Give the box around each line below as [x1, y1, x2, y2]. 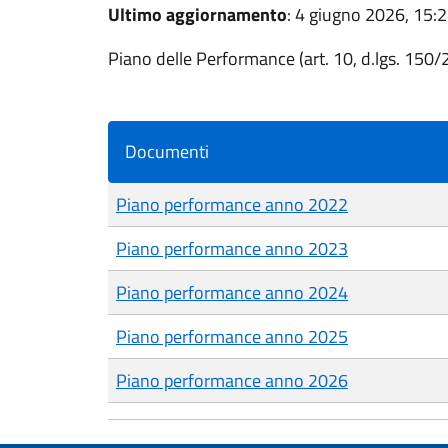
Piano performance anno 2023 [116, 235, 348, 262]
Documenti [125, 138, 209, 165]
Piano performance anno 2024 [116, 279, 348, 306]
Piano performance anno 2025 [116, 323, 348, 350]
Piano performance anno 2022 [116, 191, 348, 218]
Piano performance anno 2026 [116, 367, 348, 394]
